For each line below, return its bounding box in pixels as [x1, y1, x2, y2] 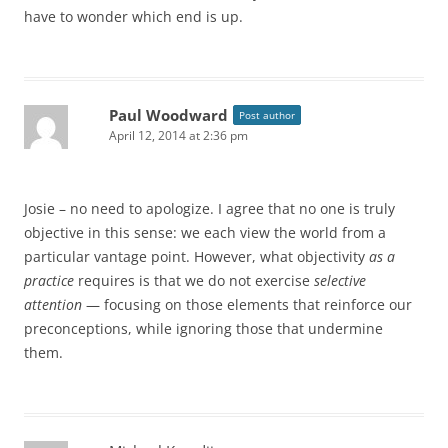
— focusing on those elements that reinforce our [82, 294, 412, 314]
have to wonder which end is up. [24, 6, 243, 26]
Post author [239, 107, 295, 122]
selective [314, 270, 366, 290]
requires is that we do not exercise [74, 270, 314, 290]
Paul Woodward [109, 104, 228, 125]
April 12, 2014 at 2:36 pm [109, 126, 248, 144]
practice [24, 270, 74, 290]
